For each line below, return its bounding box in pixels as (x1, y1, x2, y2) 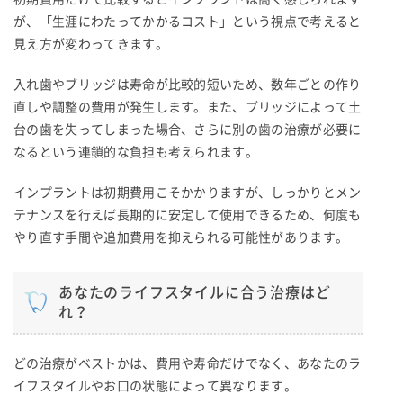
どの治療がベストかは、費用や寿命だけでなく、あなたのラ (13, 356, 362, 370)
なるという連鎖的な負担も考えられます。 (13, 145, 259, 158)
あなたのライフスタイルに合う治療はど (58, 284, 331, 300)
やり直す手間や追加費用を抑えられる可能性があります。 (13, 230, 349, 244)
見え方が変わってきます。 (13, 37, 168, 50)
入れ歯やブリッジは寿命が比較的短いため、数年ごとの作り (13, 77, 362, 91)
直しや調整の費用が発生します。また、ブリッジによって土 (13, 100, 362, 113)
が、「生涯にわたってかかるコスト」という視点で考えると (13, 14, 362, 28)
